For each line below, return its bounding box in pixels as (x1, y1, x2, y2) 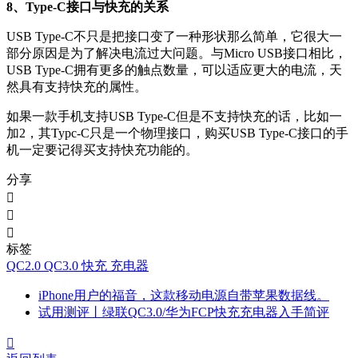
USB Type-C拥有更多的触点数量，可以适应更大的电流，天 (6, 62, 342, 77)
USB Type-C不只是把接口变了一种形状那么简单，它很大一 (6, 29, 342, 43)
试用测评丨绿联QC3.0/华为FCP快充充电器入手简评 (38, 304, 329, 319)
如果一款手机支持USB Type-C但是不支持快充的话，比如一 (6, 109, 342, 123)
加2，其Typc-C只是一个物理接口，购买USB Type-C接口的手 (6, 125, 348, 140)
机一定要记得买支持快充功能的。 (6, 142, 198, 157)
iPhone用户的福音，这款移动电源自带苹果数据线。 (38, 288, 329, 302)
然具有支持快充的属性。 (6, 79, 147, 93)
